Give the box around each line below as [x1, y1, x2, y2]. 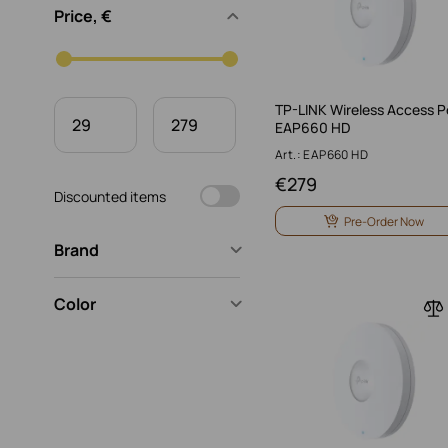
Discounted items [54, 186, 166, 206]
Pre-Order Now [344, 212, 424, 230]
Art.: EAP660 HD [275, 146, 368, 163]
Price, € [54, 5, 112, 27]
